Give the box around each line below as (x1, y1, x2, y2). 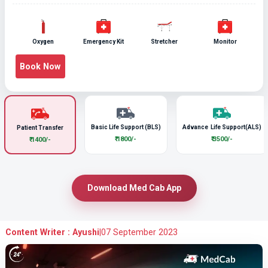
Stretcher (151, 38, 178, 45)
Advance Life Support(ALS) (182, 123, 262, 130)
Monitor (213, 38, 237, 45)
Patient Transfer (16, 124, 63, 131)
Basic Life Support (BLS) (90, 123, 161, 130)
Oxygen (32, 38, 54, 45)
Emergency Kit (83, 38, 124, 45)
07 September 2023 (100, 227, 178, 237)
